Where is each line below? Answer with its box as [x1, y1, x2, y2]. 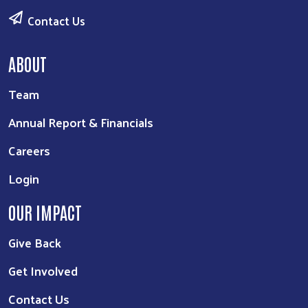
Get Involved [8, 258, 78, 282]
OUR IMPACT [8, 200, 82, 223]
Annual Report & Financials [8, 110, 153, 133]
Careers [8, 138, 50, 162]
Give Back [8, 230, 61, 254]
